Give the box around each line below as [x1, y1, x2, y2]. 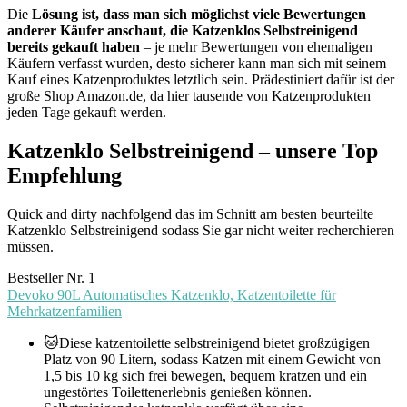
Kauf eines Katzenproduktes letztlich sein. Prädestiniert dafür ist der [7, 72, 394, 88]
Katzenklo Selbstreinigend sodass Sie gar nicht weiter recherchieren [7, 223, 394, 239]
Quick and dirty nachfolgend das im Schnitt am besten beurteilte [7, 206, 373, 223]
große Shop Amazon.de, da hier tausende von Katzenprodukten [7, 88, 371, 104]
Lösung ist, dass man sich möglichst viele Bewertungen [32, 6, 366, 23]
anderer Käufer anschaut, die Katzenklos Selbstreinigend [7, 23, 358, 39]
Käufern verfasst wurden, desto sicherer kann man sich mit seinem [7, 55, 386, 72]
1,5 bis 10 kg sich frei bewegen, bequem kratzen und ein [44, 368, 367, 384]
